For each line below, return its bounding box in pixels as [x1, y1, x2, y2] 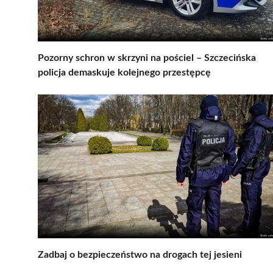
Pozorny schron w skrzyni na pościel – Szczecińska [38, 52, 256, 63]
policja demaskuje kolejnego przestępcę [38, 67, 211, 77]
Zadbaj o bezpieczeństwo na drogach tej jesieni [38, 249, 242, 260]
